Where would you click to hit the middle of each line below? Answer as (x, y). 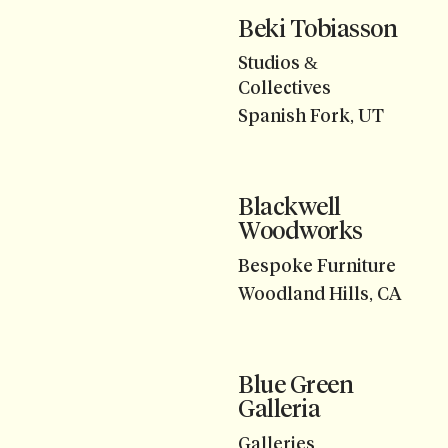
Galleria (279, 409)
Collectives (284, 87)
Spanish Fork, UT (311, 116)
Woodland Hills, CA (320, 294)
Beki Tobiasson (318, 28)
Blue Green (296, 385)
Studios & (278, 62)
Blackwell (289, 207)
